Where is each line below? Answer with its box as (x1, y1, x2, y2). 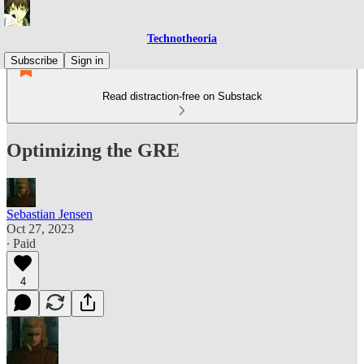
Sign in (71, 54, 103, 67)
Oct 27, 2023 (6, 221, 74, 236)
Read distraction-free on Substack (102, 90, 262, 102)
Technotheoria (147, 32, 217, 45)
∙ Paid (6, 236, 36, 250)
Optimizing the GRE (6, 139, 180, 161)
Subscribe (11, 54, 58, 67)
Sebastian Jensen (6, 206, 93, 221)
